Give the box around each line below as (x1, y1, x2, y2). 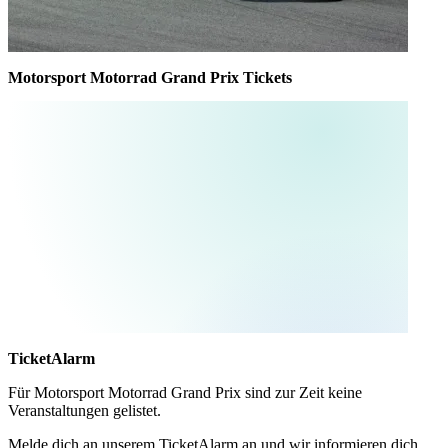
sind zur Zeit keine (241, 383, 362, 401)
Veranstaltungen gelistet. (8, 401, 161, 419)
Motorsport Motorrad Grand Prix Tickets (8, 69, 292, 87)
